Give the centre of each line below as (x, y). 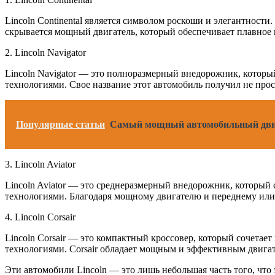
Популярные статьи (60, 124)
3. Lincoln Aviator (40, 164)
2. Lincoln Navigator (45, 52)
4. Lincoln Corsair (40, 217)
